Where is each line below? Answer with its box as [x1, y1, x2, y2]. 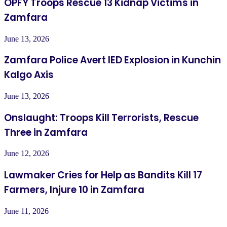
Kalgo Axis [4, 68, 54, 82]
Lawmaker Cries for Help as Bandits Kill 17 [4, 168, 202, 182]
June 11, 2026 [4, 206, 49, 215]
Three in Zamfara [4, 125, 88, 139]
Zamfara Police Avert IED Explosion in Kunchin [4, 53, 221, 67]
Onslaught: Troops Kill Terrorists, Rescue [4, 110, 199, 125]
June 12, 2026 [4, 149, 49, 158]
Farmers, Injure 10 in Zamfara [4, 183, 144, 197]
